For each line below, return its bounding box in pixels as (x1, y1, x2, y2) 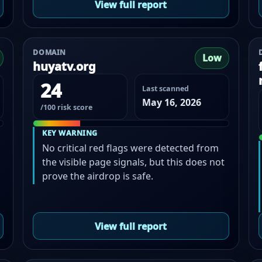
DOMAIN (33, 47, 66, 58)
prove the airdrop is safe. (42, 169, 154, 182)
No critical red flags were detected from (42, 141, 219, 154)
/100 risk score (40, 102, 93, 112)
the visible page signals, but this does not (42, 155, 225, 168)
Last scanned (142, 83, 189, 94)
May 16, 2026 (142, 95, 201, 109)
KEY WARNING (42, 127, 98, 138)
